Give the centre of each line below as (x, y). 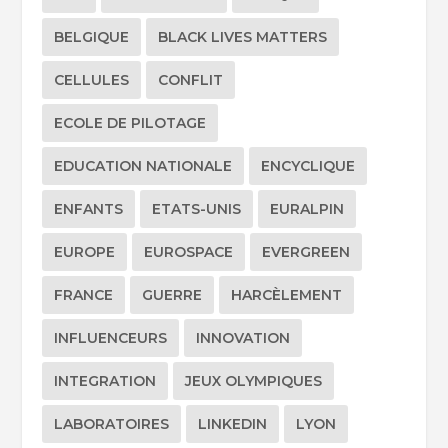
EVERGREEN (306, 252)
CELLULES (92, 80)
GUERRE (172, 295)
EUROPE (85, 252)
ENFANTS (89, 209)
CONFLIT (191, 80)
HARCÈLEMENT (287, 295)
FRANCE (84, 295)
